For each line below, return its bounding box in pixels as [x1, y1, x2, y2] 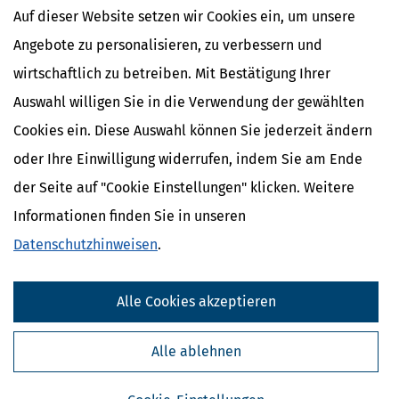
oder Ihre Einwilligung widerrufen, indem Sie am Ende [13, 151, 362, 167]
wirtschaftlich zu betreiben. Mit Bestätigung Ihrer [13, 65, 330, 82]
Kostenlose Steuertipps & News [16, 268, 195, 283]
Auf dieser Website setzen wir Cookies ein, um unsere [13, 8, 355, 25]
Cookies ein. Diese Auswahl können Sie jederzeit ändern [13, 122, 372, 139]
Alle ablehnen [151, 343, 241, 360]
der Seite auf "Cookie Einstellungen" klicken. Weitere [13, 179, 354, 196]
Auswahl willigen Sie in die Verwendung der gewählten [13, 94, 364, 110]
